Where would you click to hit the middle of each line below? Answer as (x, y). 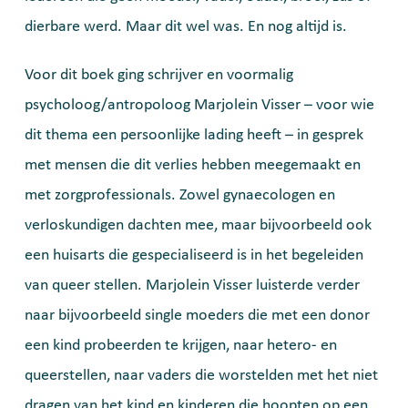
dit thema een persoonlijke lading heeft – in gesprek (194, 135)
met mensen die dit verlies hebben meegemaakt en (193, 165)
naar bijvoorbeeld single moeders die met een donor (197, 315)
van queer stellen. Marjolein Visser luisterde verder (192, 285)
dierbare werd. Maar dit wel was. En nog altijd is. (186, 26)
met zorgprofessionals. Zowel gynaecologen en (180, 195)
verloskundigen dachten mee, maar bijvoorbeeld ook (198, 225)
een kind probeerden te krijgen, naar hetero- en (181, 345)
